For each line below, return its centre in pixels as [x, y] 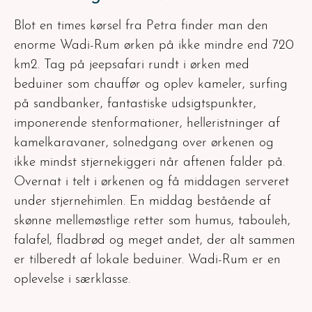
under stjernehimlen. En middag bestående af [142, 201]
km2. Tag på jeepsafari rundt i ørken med [132, 65]
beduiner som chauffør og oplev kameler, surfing [151, 84]
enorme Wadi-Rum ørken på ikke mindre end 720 [154, 45]
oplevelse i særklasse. [72, 279]
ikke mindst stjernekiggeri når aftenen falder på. [149, 162]
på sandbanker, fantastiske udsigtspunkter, [135, 104]
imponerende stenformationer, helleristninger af [147, 123]
